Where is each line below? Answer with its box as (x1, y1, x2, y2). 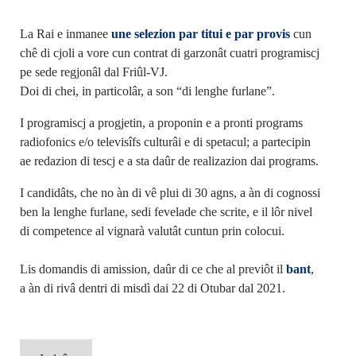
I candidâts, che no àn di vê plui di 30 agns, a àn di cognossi (19, 186, 320, 200)
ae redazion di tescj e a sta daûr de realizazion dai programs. (19, 154, 319, 168)
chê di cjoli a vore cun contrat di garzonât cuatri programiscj (19, 46, 319, 60)
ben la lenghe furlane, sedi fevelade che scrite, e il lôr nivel (19, 205, 312, 219)
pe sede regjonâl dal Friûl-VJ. (19, 65, 168, 79)
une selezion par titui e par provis (110, 27, 290, 41)
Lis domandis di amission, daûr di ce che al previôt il (19, 262, 286, 277)
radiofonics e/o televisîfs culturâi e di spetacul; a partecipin (19, 135, 311, 149)
